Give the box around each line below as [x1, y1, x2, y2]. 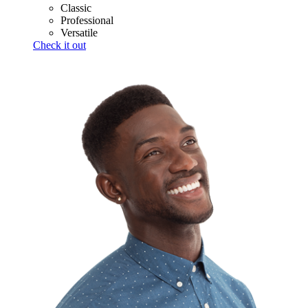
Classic [60, 2, 91, 14]
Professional [60, 14, 113, 27]
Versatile [60, 27, 98, 39]
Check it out [33, 39, 86, 52]
